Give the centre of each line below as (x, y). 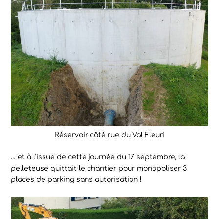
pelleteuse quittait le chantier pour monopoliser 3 (99, 169)
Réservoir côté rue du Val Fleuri (109, 135)
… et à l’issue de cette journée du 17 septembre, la (98, 157)
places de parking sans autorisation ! (77, 180)
